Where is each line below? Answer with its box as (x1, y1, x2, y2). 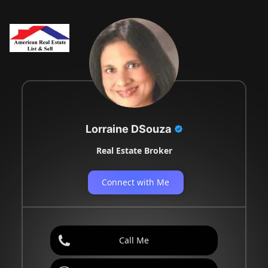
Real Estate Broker (96, 144, 172, 156)
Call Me (119, 234, 149, 246)
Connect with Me (102, 176, 169, 188)
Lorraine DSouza (85, 122, 171, 135)
